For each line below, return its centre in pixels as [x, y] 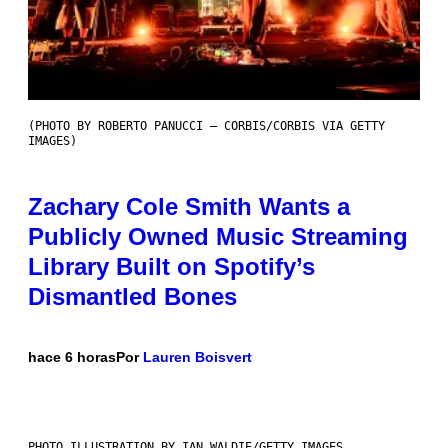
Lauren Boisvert [197, 357]
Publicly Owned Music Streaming [218, 237]
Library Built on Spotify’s [171, 267]
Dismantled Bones [132, 297]
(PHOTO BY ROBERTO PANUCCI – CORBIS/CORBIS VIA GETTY [206, 126]
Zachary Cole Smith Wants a [189, 207]
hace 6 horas [72, 357]
